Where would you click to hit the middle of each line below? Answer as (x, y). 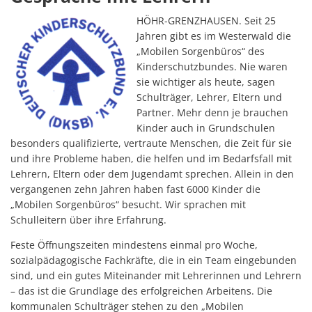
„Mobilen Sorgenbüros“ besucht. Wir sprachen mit (128, 204)
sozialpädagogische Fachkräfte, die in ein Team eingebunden (154, 260)
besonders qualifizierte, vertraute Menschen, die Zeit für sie (151, 143)
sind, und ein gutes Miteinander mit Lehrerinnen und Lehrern (156, 275)
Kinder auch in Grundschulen (206, 127)
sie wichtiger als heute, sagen (206, 81)
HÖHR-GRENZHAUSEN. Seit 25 (206, 20)
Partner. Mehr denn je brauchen (212, 112)
